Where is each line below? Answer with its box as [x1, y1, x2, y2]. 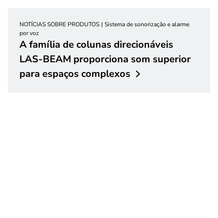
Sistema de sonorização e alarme [105, 20, 189, 28]
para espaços [19, 67, 79, 80]
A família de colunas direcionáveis [19, 37, 173, 51]
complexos [81, 67, 130, 80]
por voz [19, 29, 39, 37]
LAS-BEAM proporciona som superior [19, 52, 191, 66]
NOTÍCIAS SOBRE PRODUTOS [19, 20, 99, 28]
